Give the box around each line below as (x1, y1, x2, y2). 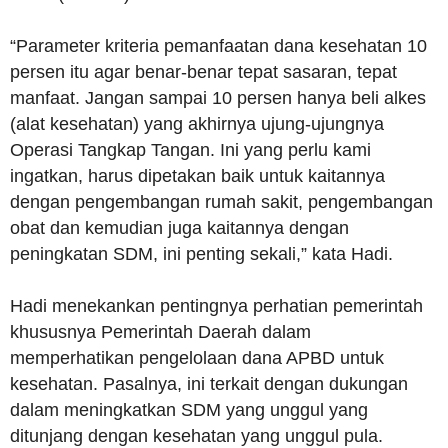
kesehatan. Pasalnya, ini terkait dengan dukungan (10, 374, 408, 395)
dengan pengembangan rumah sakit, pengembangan (10, 192, 433, 213)
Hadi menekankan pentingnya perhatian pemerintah (10, 296, 423, 317)
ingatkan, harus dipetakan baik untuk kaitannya (10, 166, 385, 187)
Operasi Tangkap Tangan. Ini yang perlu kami (10, 140, 371, 161)
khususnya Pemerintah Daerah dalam (10, 322, 311, 343)
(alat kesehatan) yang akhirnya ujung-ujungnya (10, 114, 384, 135)
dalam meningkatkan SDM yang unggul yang (10, 400, 368, 421)
